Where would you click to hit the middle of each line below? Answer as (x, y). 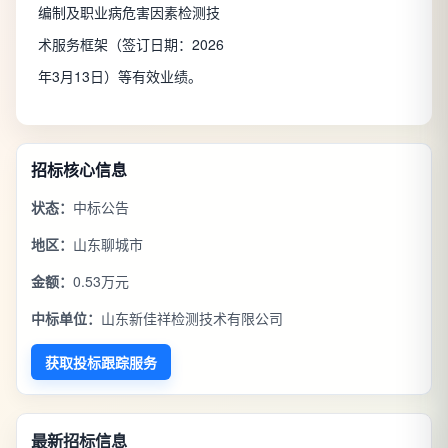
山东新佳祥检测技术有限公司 (192, 318)
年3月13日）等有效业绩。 (119, 76)
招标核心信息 (79, 170)
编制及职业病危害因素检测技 (128, 12)
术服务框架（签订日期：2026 (130, 44)
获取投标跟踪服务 (101, 362)
